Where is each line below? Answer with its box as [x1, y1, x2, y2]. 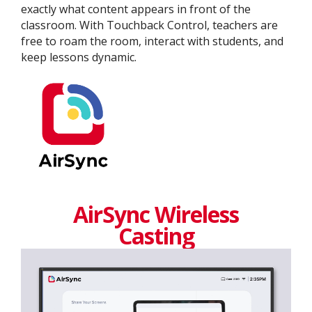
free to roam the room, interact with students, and [21, 33, 283, 49]
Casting [118, 221, 194, 251]
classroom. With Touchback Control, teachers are [21, 17, 278, 33]
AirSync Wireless [73, 199, 239, 230]
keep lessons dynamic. [21, 49, 136, 65]
